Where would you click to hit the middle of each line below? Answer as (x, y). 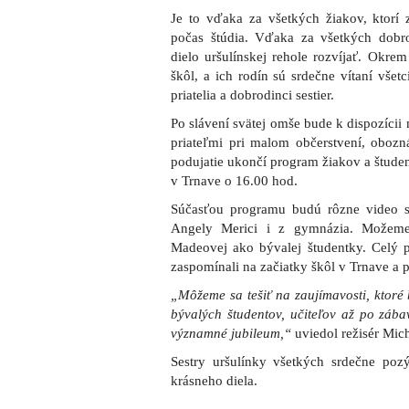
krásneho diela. (214, 381)
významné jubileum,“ (233, 333)
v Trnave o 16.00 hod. (234, 181)
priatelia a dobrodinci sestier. (252, 95)
